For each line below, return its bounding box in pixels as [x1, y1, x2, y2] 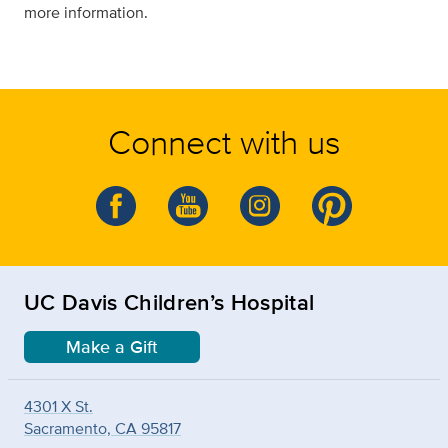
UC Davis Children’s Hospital [24, 286, 315, 318]
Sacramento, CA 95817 [24, 417, 181, 440]
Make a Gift [66, 334, 158, 360]
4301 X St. [24, 395, 93, 418]
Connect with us [107, 117, 341, 166]
